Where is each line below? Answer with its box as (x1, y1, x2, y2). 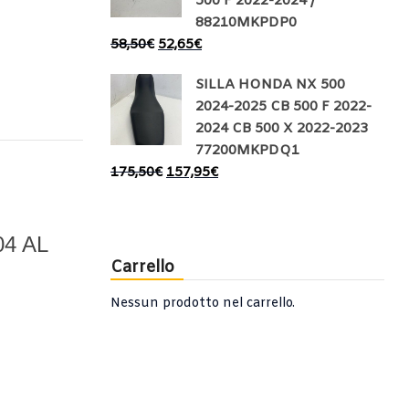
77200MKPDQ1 (195, 142, 299, 160)
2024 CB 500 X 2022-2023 (195, 120, 368, 138)
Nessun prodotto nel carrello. (110, 295, 295, 312)
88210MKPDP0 (195, 14, 297, 32)
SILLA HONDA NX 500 (195, 76, 345, 94)
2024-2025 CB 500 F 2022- (195, 98, 372, 116)
